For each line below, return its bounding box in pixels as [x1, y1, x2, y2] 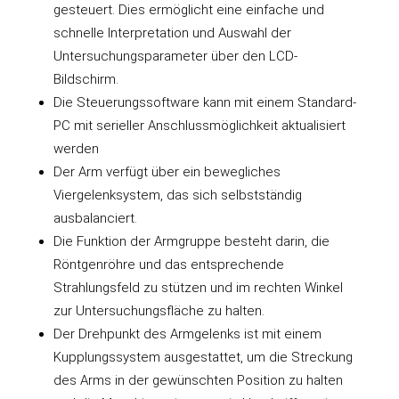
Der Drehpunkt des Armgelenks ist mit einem [53, 325, 322, 342]
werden [53, 140, 99, 157]
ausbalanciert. [53, 209, 137, 226]
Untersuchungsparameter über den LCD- [53, 47, 297, 64]
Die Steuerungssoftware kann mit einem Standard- [53, 94, 356, 110]
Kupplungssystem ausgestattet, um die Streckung [53, 348, 353, 365]
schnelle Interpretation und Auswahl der [53, 24, 291, 41]
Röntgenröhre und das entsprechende [53, 256, 284, 273]
